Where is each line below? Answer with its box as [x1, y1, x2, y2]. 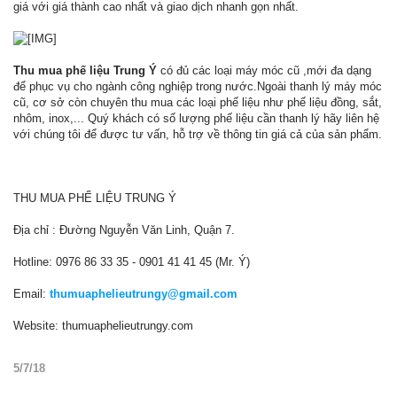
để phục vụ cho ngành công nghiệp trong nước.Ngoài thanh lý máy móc [13, 80, 382, 94]
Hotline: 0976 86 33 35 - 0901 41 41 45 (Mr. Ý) [13, 255, 250, 269]
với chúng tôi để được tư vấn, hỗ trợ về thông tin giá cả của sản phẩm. [13, 128, 382, 142]
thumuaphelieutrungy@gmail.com [50, 287, 237, 301]
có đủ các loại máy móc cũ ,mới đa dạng [157, 64, 371, 78]
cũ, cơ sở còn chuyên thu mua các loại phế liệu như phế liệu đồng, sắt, [13, 96, 382, 110]
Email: [13, 287, 50, 301]
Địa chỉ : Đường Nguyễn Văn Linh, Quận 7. [13, 223, 235, 237]
